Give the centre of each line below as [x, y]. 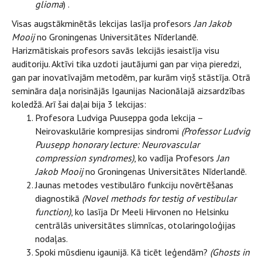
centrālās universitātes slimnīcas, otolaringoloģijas [135, 225]
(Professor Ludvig [216, 131]
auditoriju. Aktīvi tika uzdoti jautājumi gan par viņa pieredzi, [126, 63]
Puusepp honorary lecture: [88, 144]
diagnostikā [58, 198]
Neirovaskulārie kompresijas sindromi [108, 131]
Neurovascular [170, 144]
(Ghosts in [230, 252]
